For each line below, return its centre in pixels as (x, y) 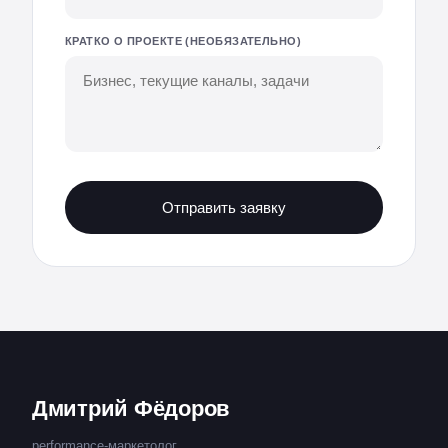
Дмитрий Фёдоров (131, 408)
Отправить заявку (224, 207)
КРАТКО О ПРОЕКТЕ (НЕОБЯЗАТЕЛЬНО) (183, 41)
